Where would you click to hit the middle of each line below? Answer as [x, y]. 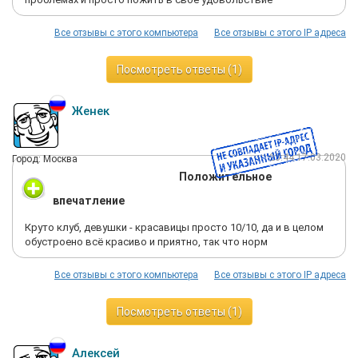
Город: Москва [45, 159]
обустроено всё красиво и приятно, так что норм [146, 242]
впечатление [89, 201]
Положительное [225, 177]
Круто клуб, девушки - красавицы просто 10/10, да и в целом [174, 227]
